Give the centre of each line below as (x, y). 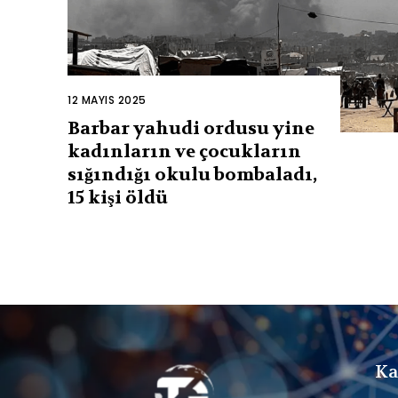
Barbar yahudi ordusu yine (191, 128)
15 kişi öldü (118, 197)
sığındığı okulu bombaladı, (192, 174)
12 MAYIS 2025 (107, 99)
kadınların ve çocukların (184, 151)
